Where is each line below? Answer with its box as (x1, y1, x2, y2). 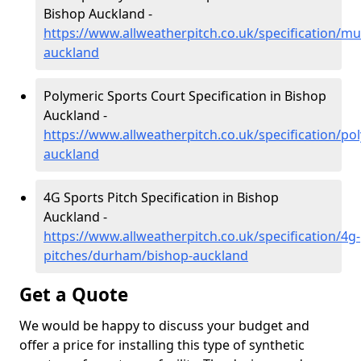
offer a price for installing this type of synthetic (19, 336, 305, 354)
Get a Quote (19, 282, 128, 307)
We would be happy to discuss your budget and (19, 317, 309, 334)
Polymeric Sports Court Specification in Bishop (44, 87, 326, 105)
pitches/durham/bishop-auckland (44, 247, 248, 264)
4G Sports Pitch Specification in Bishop (44, 189, 279, 206)
